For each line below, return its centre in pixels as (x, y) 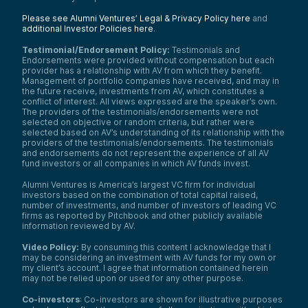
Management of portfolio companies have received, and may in (151, 81)
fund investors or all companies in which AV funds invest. (136, 164)
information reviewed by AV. (79, 226)
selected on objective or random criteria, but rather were (138, 122)
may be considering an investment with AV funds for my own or (149, 258)
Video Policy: (51, 247)
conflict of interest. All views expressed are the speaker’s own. (150, 102)
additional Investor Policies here (88, 29)
